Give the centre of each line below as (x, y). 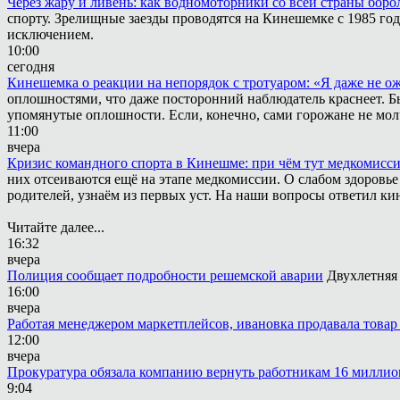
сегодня (31, 67)
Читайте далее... (56, 227)
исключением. (50, 34)
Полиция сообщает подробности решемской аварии (165, 275)
